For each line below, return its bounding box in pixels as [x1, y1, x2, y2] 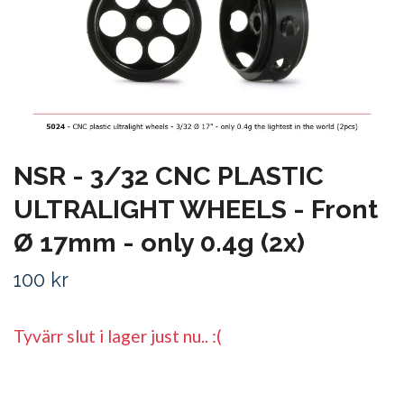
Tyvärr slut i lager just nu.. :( [14, 325, 222, 346]
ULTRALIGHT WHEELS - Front [14, 193, 378, 225]
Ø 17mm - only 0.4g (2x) [14, 226, 305, 258]
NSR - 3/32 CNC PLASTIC [14, 160, 324, 191]
